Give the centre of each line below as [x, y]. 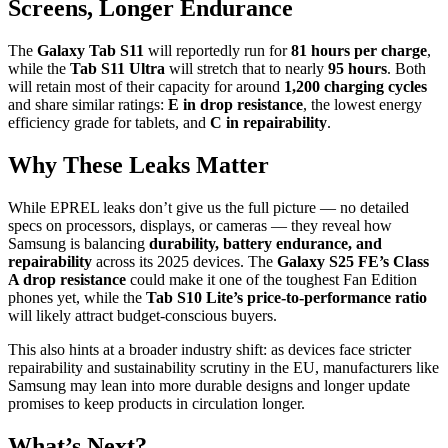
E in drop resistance [235, 105]
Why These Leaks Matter [138, 165]
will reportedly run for [217, 51]
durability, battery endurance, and [265, 243]
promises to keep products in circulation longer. [156, 403]
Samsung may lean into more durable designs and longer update [209, 385]
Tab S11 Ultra [117, 69]
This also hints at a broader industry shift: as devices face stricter [209, 349]
